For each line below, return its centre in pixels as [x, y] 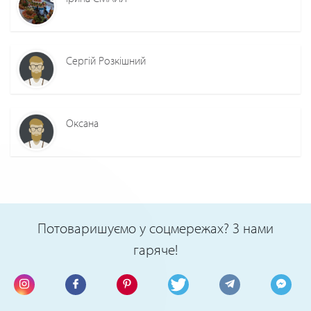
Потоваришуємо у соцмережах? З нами [155, 227]
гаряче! [155, 249]
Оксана [82, 123]
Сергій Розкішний [106, 60]
